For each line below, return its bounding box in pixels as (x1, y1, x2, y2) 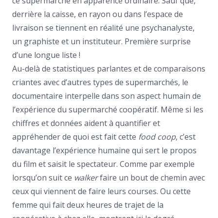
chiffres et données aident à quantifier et (12, 118, 160, 128)
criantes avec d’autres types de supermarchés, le (12, 77, 188, 88)
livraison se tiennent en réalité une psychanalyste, (12, 22, 195, 33)
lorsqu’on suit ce (12, 172, 74, 183)
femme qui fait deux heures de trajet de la (12, 200, 163, 210)
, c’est (176, 131, 196, 142)
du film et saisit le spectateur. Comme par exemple (12, 159, 195, 169)
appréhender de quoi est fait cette (12, 131, 138, 142)
